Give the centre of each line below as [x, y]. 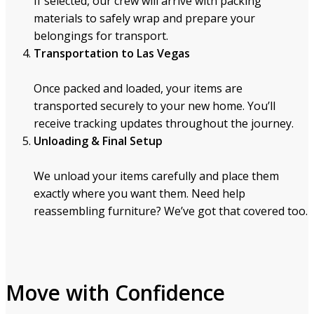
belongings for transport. [101, 35]
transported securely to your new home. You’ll [155, 105]
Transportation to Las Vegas [112, 53]
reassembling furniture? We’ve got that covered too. [171, 211]
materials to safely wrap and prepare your [144, 18]
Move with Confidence [115, 293]
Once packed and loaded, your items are [138, 88]
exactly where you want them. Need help [139, 193]
